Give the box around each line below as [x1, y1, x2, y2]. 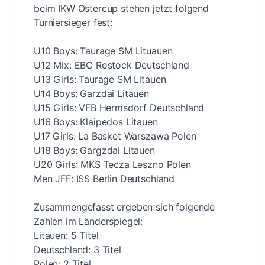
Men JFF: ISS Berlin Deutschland [34, 172, 175, 185]
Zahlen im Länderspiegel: [34, 215, 143, 227]
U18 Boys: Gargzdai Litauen [34, 144, 155, 156]
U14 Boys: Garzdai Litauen [34, 87, 149, 99]
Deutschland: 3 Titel [34, 243, 121, 256]
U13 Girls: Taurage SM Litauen [34, 73, 166, 85]
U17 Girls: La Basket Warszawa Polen [34, 130, 196, 142]
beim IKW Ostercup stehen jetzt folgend [34, 2, 209, 14]
